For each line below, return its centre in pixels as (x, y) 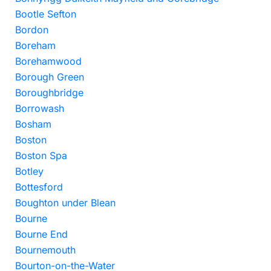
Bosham (33, 124)
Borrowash (40, 108)
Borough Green (50, 77)
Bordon (32, 30)
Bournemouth (45, 250)
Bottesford (39, 187)
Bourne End (41, 234)
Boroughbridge (49, 93)
